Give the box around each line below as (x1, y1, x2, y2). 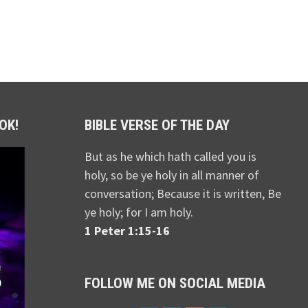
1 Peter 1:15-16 (84, 223, 170, 239)
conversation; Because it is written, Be (84, 186, 281, 202)
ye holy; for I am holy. (84, 204, 193, 221)
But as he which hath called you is (84, 148, 256, 165)
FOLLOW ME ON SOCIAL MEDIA (84, 275, 265, 292)
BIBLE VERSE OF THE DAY (84, 117, 230, 134)
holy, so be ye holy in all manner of (84, 167, 259, 184)
